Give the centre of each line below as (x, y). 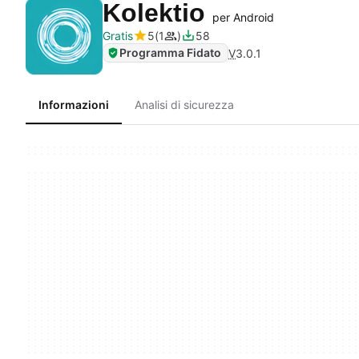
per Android (243, 17)
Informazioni (74, 105)
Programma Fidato (170, 52)
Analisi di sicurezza (184, 105)
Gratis (118, 36)
